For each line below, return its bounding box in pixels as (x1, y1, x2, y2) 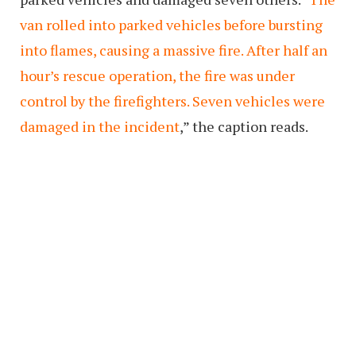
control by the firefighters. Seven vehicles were (20, 91, 325, 110)
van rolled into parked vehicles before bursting (20, 14, 323, 34)
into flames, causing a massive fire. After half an (20, 40, 327, 60)
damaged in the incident (20, 116, 180, 136)
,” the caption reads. (180, 116, 308, 136)
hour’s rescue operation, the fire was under (20, 65, 295, 85)
